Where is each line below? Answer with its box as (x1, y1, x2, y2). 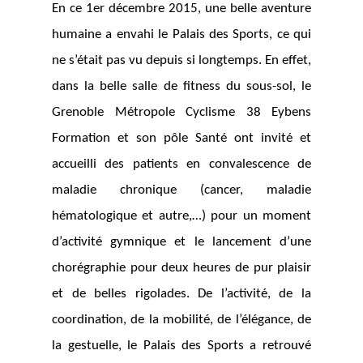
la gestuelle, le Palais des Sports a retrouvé (52, 339, 311, 353)
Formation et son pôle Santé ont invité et (52, 131, 311, 146)
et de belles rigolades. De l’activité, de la (52, 287, 311, 301)
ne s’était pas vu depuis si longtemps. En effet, (52, 53, 311, 68)
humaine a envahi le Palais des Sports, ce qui (52, 28, 311, 42)
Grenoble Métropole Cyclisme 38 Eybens (52, 105, 311, 120)
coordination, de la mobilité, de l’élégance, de (52, 313, 311, 327)
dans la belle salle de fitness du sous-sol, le (52, 79, 311, 94)
